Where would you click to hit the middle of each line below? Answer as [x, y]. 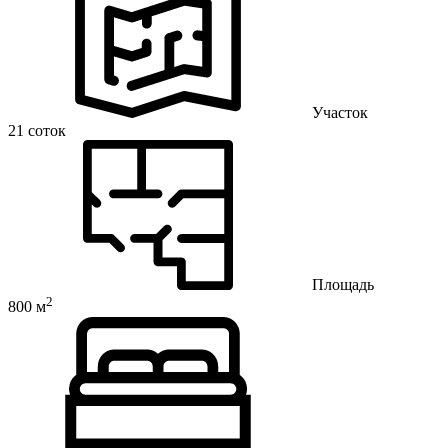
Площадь [343, 285]
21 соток [37, 131]
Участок [340, 113]
